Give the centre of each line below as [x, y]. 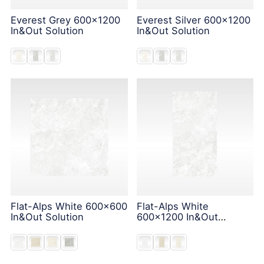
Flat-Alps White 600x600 [69, 206]
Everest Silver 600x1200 [193, 20]
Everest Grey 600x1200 [65, 20]
